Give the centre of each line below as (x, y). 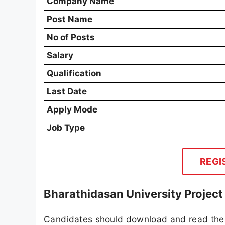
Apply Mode (72, 110)
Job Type (66, 128)
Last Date (67, 92)
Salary (60, 55)
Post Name (70, 19)
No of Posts (71, 37)
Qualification (74, 74)
